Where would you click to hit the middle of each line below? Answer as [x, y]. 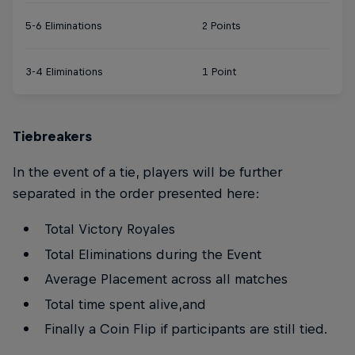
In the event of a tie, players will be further [147, 172]
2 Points [221, 25]
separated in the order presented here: [136, 194]
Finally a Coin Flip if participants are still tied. [185, 329]
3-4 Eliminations [64, 71]
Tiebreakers [52, 136]
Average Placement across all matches [166, 279]
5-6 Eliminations [63, 25]
